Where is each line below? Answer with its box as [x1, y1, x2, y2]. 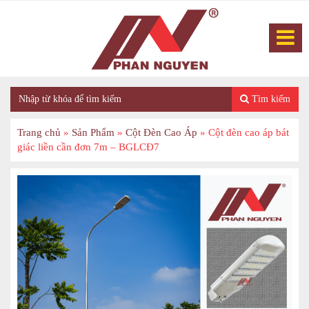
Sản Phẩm [72, 127, 114, 139]
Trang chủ [17, 127, 61, 139]
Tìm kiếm [249, 94, 290, 105]
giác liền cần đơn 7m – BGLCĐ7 [17, 141, 159, 153]
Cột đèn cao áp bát [208, 127, 289, 139]
